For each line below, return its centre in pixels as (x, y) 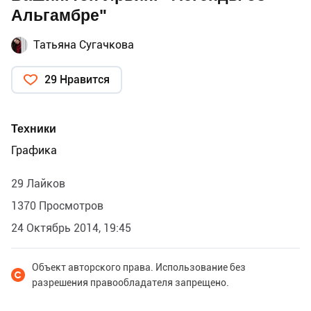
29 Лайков (38, 184)
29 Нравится (77, 80)
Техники (34, 129)
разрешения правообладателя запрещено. (131, 283)
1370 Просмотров (57, 206)
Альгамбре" (59, 16)
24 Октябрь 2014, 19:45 (71, 228)
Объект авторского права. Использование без (139, 268)
